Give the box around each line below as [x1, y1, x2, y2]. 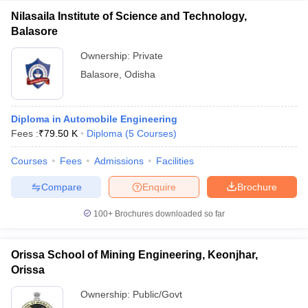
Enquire [142, 181, 176, 192]
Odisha [124, 69, 155, 80]
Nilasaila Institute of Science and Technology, [11, 10, 247, 22]
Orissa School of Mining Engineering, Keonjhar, [11, 249, 258, 261]
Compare [41, 181, 82, 192]
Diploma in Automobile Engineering [11, 113, 177, 124]
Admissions [94, 155, 144, 166]
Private [133, 50, 163, 61]
